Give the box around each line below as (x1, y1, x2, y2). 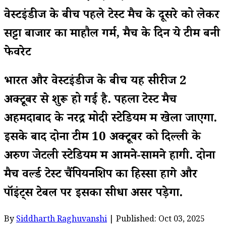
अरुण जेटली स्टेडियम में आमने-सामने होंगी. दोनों (4, 147, 215, 166)
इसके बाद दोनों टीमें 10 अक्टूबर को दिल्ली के (4, 129, 201, 148)
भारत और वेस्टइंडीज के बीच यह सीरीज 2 (4, 73, 187, 92)
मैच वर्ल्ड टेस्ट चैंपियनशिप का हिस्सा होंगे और (4, 166, 197, 185)
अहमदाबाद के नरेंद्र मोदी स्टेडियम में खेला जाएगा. (4, 110, 217, 129)
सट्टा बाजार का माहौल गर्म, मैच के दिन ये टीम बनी (4, 25, 220, 44)
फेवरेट (4, 44, 31, 63)
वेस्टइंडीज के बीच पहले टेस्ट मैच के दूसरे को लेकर (4, 7, 219, 26)
